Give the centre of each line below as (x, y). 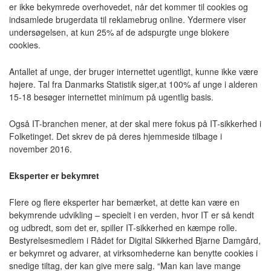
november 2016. (41, 149)
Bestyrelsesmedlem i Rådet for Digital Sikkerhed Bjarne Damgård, (135, 240)
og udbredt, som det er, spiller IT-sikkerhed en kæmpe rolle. (123, 227)
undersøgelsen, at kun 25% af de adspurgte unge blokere (119, 32)
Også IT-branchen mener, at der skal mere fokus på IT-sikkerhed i (135, 123)
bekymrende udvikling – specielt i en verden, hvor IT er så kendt (132, 215)
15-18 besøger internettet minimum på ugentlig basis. (111, 97)
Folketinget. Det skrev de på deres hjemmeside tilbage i (116, 136)
